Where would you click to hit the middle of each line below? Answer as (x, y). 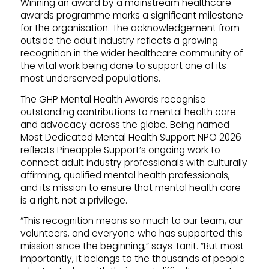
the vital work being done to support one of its (123, 66)
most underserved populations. (90, 79)
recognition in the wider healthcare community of (131, 53)
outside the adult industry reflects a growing (119, 41)
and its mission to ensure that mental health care (130, 187)
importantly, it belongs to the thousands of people (132, 258)
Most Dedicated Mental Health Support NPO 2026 (131, 137)
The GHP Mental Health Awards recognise (113, 99)
